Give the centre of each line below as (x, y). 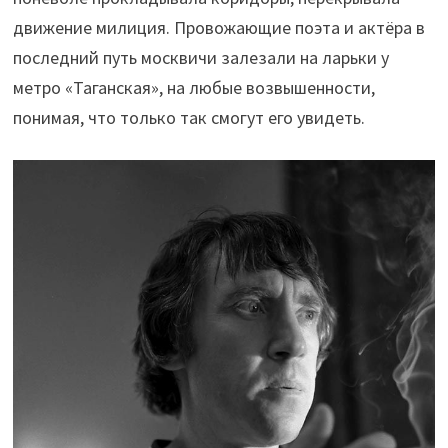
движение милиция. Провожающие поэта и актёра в (218, 28)
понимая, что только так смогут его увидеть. (188, 118)
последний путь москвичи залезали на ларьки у (200, 58)
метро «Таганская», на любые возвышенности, (193, 88)
